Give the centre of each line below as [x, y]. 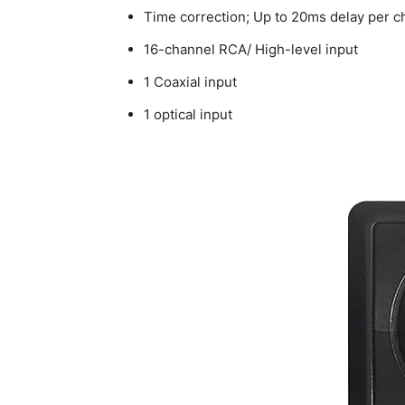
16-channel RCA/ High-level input [251, 50]
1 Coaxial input [190, 82]
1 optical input [188, 115]
